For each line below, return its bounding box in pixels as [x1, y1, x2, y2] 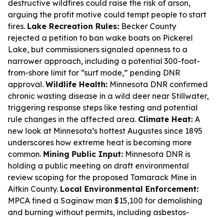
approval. [8, 79, 46, 89]
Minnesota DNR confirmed [108, 79, 208, 89]
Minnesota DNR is [123, 149, 190, 159]
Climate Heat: [138, 114, 193, 124]
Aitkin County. [8, 184, 60, 194]
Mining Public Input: [43, 149, 123, 159]
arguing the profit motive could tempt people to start [8, 10, 206, 19]
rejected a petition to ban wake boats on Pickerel [8, 33, 193, 43]
